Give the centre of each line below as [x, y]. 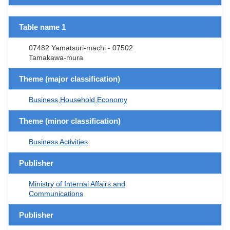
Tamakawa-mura [56, 57]
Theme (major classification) [70, 79]
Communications [56, 193]
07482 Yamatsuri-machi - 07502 [81, 47]
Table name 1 [42, 27]
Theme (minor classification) [70, 121]
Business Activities [58, 141]
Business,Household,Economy [78, 99]
